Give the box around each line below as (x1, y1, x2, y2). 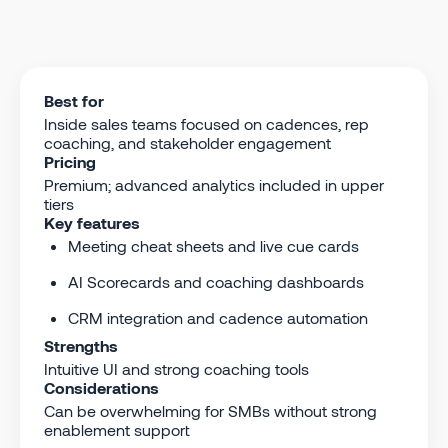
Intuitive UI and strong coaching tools (44, 358, 309, 378)
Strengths (44, 335, 118, 355)
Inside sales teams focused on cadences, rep (44, 113, 369, 133)
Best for (44, 90, 104, 110)
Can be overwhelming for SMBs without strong (44, 400, 377, 420)
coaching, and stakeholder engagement (44, 132, 331, 152)
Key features (44, 212, 140, 232)
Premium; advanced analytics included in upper (44, 174, 384, 194)
